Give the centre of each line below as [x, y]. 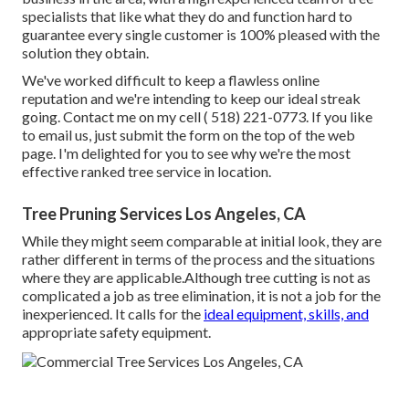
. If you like [339, 117]
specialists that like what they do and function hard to [187, 16]
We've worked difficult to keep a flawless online [171, 80]
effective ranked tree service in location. [147, 172]
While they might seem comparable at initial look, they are [202, 241]
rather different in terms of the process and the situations [199, 259]
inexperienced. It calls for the [113, 314]
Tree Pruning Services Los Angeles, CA [164, 214]
